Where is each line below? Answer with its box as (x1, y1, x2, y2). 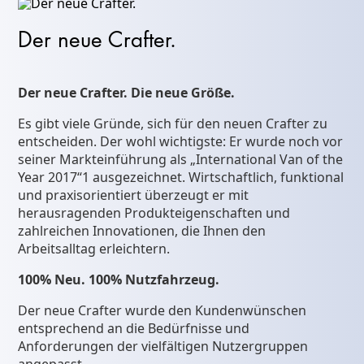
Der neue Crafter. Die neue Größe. (18, 84, 236, 102)
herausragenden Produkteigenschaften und (18, 204, 291, 223)
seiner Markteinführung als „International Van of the (18, 150, 344, 169)
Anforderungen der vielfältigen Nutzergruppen (18, 337, 309, 356)
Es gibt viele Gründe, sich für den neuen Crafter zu (18, 115, 328, 133)
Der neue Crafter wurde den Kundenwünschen (18, 301, 307, 320)
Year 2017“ (18, 168, 83, 187)
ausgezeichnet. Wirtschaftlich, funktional (89, 168, 344, 187)
